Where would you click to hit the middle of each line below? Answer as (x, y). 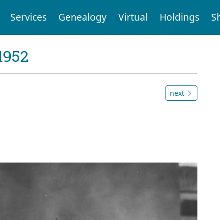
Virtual (133, 17)
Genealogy (82, 17)
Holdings (179, 17)
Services (28, 17)
